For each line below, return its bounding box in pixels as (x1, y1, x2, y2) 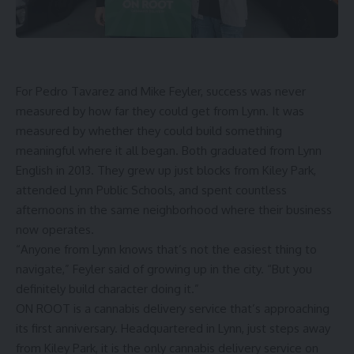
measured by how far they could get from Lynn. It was (16, 104, 304, 119)
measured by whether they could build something (16, 123, 282, 138)
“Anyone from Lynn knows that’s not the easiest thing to (16, 242, 317, 257)
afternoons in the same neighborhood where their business (16, 202, 332, 217)
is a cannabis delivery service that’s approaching (70, 301, 330, 316)
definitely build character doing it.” (16, 281, 199, 296)
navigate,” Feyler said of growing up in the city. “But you (16, 262, 312, 277)
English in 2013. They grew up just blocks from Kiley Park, (16, 163, 316, 178)
